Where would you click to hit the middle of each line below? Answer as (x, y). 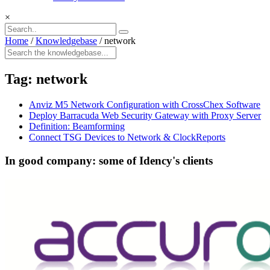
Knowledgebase (66, 41)
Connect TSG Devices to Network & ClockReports (127, 137)
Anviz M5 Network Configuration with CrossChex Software (145, 105)
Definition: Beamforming (77, 127)
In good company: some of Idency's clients (109, 161)
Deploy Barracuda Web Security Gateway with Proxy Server (145, 116)
